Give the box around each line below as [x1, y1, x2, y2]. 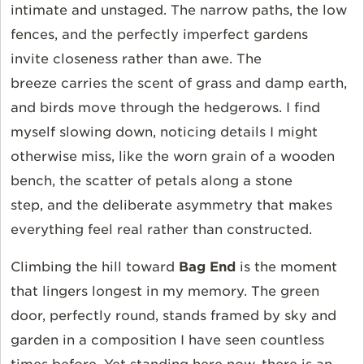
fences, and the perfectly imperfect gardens [11, 27, 308, 43]
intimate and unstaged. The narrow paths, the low [11, 2, 347, 19]
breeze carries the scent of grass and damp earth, [11, 76, 347, 92]
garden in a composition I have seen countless [11, 332, 324, 349]
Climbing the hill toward [11, 259, 175, 275]
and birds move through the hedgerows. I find [11, 100, 320, 116]
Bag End [175, 259, 236, 275]
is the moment [236, 259, 337, 275]
